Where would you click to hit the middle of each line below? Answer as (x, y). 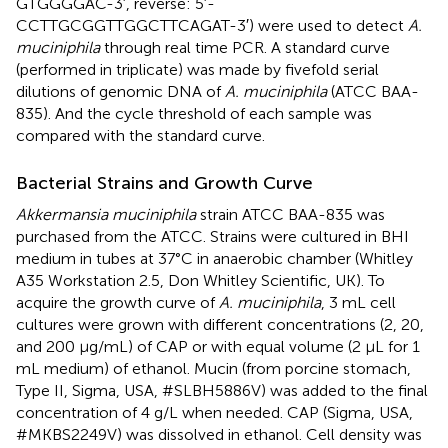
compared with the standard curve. (140, 135)
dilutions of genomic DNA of (120, 91)
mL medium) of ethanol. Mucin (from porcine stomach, (213, 368)
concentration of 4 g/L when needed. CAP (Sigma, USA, (214, 412)
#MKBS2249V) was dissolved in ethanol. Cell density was (219, 434)
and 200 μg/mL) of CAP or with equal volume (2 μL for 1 (218, 346)
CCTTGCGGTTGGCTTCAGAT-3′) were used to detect (212, 25)
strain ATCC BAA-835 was (290, 214)
